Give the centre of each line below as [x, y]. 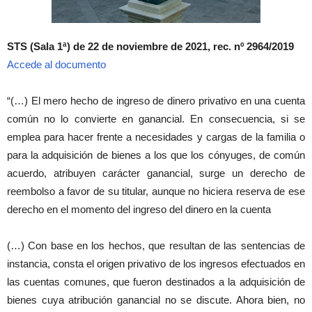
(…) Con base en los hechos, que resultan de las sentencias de [156, 245]
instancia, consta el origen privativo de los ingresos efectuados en [156, 264]
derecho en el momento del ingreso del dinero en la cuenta [139, 209]
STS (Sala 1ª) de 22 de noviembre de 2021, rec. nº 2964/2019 [150, 46]
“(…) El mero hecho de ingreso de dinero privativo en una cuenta [156, 101]
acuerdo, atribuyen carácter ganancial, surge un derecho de [156, 173]
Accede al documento [56, 64]
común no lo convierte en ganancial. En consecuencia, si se [156, 119]
